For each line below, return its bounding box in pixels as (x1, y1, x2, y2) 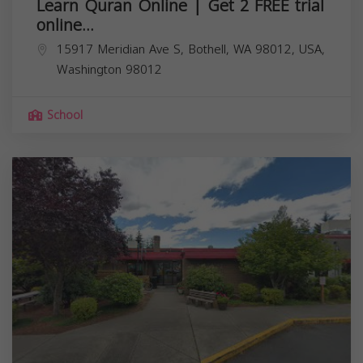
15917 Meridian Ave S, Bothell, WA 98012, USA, (57, 37, 325, 61)
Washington (57, 58, 122, 81)
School (43, 104, 83, 126)
